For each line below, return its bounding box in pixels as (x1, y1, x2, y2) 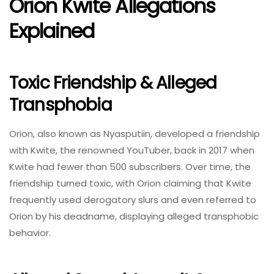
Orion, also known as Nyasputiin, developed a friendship (9, 127, 260, 141)
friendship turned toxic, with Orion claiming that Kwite (9, 177, 251, 190)
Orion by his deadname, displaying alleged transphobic (9, 210, 259, 223)
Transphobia (9, 92, 112, 117)
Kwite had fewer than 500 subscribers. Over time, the (9, 160, 251, 174)
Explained (9, 17, 95, 45)
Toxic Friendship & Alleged (9, 70, 217, 95)
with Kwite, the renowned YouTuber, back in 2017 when (9, 144, 254, 157)
